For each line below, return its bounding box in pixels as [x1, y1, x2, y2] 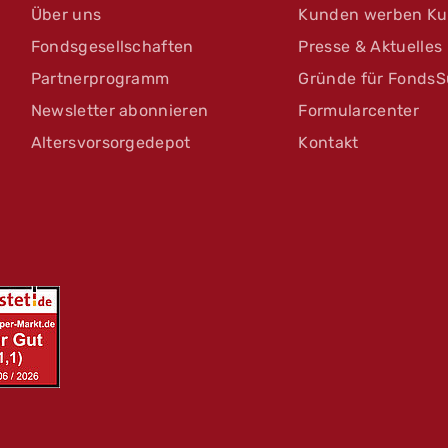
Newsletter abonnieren [30, 101, 209, 121]
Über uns [30, 5, 102, 25]
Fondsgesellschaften [30, 37, 194, 57]
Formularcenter [298, 101, 419, 121]
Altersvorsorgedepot [30, 133, 191, 153]
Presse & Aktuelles [298, 37, 443, 57]
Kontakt [298, 133, 359, 153]
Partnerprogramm [30, 69, 170, 89]
